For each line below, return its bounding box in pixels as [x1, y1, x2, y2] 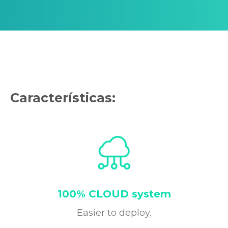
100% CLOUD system [57, 188, 171, 201]
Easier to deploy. [77, 207, 151, 219]
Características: [10, 90, 116, 106]
